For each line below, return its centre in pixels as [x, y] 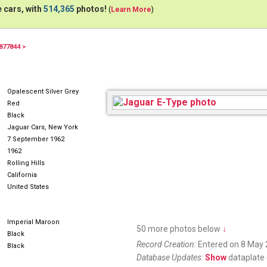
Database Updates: [170, 257]
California [22, 175]
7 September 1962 [36, 139]
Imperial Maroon [33, 222]
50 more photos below [179, 229]
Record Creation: [166, 244]
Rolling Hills [26, 163]
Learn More [131, 10]
